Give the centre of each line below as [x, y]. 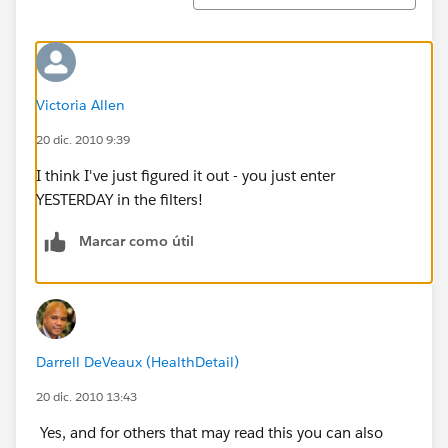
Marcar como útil [136, 240]
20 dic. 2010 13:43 [86, 396]
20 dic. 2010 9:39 [83, 139]
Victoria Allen [80, 104]
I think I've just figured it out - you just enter [185, 175]
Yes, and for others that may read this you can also [209, 432]
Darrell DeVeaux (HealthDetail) [137, 361]
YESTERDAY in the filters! [119, 199]
